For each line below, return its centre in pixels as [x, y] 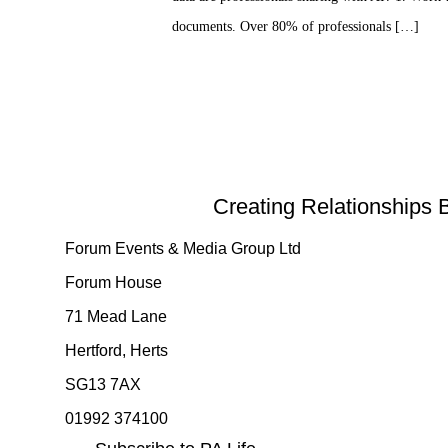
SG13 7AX [103, 384]
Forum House [113, 282]
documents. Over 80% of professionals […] [295, 26]
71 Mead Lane [116, 316]
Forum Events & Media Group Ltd [183, 248]
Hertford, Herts [116, 350]
